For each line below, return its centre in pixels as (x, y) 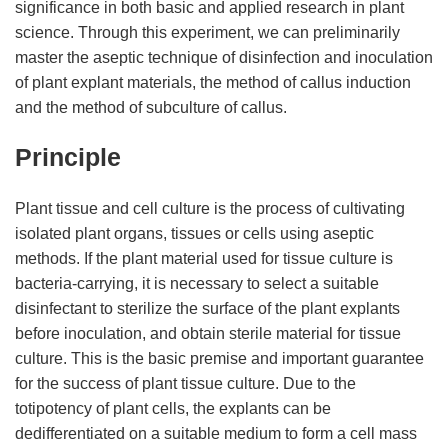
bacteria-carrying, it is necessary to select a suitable (197, 283)
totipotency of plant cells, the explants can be (173, 408)
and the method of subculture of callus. (151, 107)
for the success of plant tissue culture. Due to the (185, 383)
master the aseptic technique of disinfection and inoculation (224, 57)
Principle (68, 157)
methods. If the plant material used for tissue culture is (204, 258)
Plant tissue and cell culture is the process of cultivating (210, 208)
